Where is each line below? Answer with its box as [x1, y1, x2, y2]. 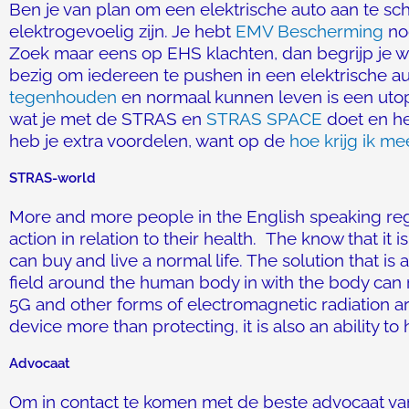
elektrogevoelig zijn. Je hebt [9, 21, 236, 41]
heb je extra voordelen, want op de [9, 131, 289, 151]
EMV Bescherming [236, 21, 383, 41]
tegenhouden [9, 87, 117, 107]
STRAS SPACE [206, 109, 322, 129]
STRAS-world [9, 170, 96, 186]
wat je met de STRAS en [9, 109, 206, 129]
